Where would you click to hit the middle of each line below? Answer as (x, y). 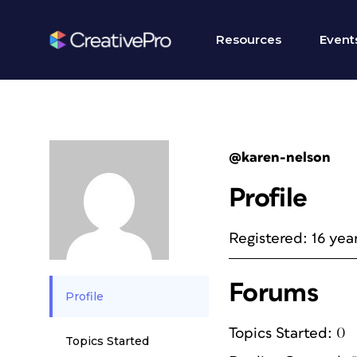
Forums (274, 293)
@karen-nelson (280, 158)
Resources (249, 39)
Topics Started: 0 (287, 333)
